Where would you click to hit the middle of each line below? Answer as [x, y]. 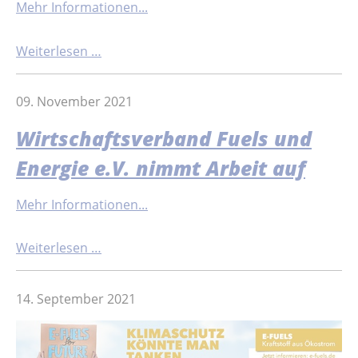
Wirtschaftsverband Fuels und [164, 138]
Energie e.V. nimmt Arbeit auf [161, 168]
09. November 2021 [74, 102]
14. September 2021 [76, 298]
